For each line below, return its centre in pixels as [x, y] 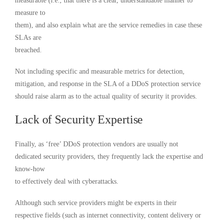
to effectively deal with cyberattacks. [67, 182]
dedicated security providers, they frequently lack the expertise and [109, 157]
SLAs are [28, 38]
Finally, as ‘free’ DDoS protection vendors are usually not [97, 144]
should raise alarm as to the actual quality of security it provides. [106, 97]
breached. [28, 50]
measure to [30, 13]
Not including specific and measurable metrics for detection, [100, 72]
